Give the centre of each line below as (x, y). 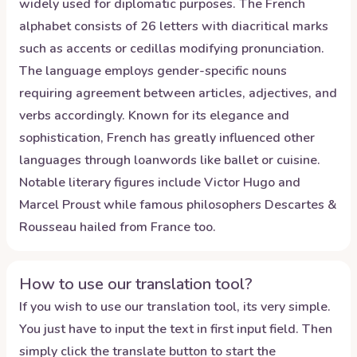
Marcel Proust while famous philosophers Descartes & (178, 205)
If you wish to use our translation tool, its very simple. (175, 307)
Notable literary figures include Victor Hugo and (160, 182)
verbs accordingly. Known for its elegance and (154, 116)
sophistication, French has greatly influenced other (167, 138)
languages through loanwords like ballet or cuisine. (170, 160)
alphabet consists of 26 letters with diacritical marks (174, 26)
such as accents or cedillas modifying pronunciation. (172, 49)
